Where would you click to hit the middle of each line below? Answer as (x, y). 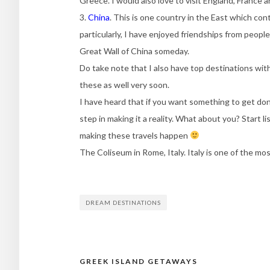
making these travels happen (135, 135)
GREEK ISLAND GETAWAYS (139, 261)
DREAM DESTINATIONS (123, 202)
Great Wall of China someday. (134, 51)
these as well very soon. (124, 84)
